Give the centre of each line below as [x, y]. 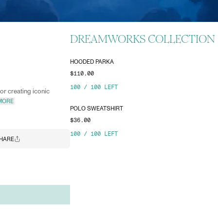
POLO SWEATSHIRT [97, 109]
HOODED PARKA [92, 62]
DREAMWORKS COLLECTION [143, 39]
